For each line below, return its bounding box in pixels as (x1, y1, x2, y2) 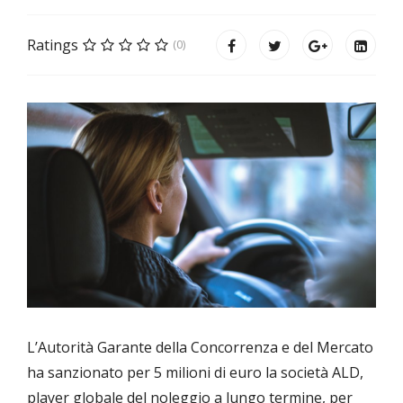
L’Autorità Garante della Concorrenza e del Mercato (27, 337, 373, 358)
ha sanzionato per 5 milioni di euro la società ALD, (27, 363, 363, 383)
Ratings (27, 35, 78, 55)
